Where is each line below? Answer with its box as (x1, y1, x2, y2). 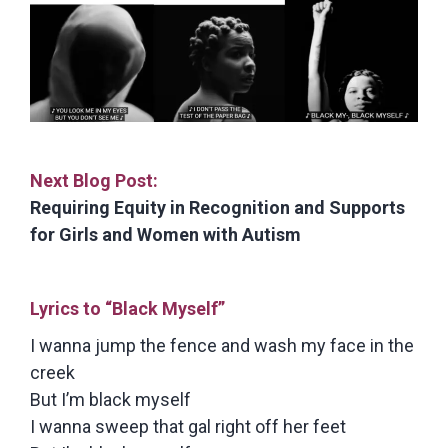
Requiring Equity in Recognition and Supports (30, 197, 405, 218)
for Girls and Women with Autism (30, 224, 301, 245)
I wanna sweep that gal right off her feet (30, 416, 346, 437)
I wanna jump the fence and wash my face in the (30, 335, 414, 356)
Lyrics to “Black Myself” (30, 298, 225, 319)
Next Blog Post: (30, 170, 158, 191)
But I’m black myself (30, 389, 191, 410)
